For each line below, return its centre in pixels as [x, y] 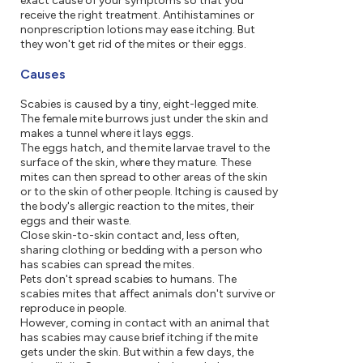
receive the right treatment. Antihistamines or [138, 15]
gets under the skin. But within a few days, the [137, 352]
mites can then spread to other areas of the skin [144, 177]
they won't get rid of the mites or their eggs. [134, 45]
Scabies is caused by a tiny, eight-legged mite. [140, 105]
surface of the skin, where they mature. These [136, 163]
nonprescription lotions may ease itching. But [138, 30]
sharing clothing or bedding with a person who [142, 250]
